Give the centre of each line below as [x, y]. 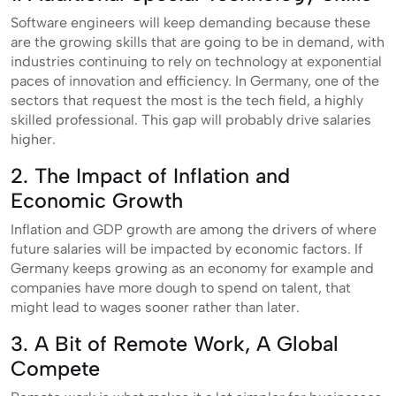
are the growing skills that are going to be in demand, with [198, 42]
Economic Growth [97, 200]
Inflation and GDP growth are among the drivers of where [194, 229]
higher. [33, 139]
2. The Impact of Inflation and [150, 175]
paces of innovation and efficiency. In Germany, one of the [195, 80]
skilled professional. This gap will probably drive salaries [191, 119]
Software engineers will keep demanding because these [190, 22]
